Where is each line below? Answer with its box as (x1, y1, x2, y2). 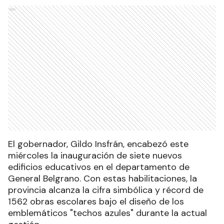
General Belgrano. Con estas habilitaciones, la (8, 172, 197, 185)
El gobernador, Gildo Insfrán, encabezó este (8, 138, 188, 150)
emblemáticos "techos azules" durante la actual (8, 207, 207, 219)
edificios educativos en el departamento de (8, 161, 189, 173)
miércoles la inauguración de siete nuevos (8, 149, 182, 162)
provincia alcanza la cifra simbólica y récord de (8, 184, 203, 196)
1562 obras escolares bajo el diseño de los (8, 195, 184, 208)
